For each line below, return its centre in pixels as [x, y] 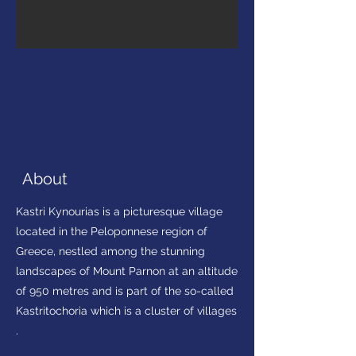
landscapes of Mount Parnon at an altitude [127, 271]
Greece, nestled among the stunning [110, 251]
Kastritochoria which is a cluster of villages [126, 311]
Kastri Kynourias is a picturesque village [119, 211]
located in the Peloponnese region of [112, 231]
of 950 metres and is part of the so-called [125, 291]
